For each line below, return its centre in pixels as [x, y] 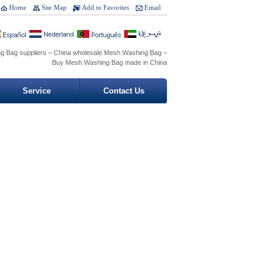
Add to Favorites [106, 7]
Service [36, 91]
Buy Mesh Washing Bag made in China [109, 62]
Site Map [54, 7]
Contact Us [124, 91]
